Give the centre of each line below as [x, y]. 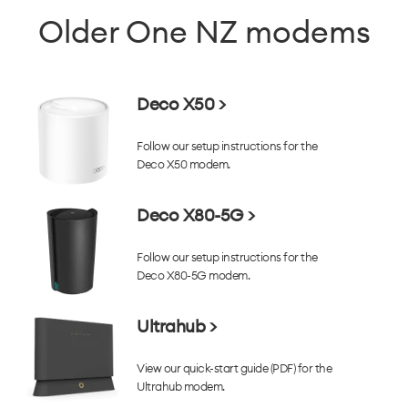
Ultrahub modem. [181, 386]
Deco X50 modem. [184, 163]
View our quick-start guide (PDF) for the [234, 367]
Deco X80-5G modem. [193, 275]
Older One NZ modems [204, 31]
